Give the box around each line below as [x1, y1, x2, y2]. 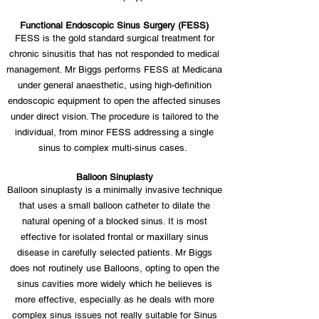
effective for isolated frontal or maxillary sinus [20, 231, 209, 242]
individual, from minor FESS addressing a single [15, 127, 214, 137]
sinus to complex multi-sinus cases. [38, 142, 190, 153]
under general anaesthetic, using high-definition [17, 80, 211, 90]
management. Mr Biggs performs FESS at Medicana [6, 64, 222, 75]
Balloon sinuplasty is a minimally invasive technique [6, 184, 222, 195]
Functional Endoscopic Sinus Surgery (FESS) [20, 20, 209, 31]
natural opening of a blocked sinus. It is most [21, 216, 207, 226]
